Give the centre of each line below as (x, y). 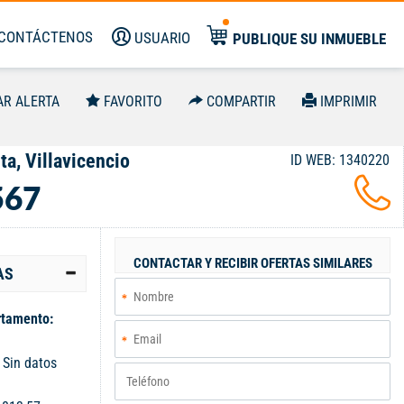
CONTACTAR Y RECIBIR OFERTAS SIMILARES (252, 263)
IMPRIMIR (349, 101)
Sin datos (30, 363)
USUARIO (162, 38)
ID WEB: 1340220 (340, 160)
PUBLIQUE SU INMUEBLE (309, 39)
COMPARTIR (241, 101)
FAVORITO (133, 101)
